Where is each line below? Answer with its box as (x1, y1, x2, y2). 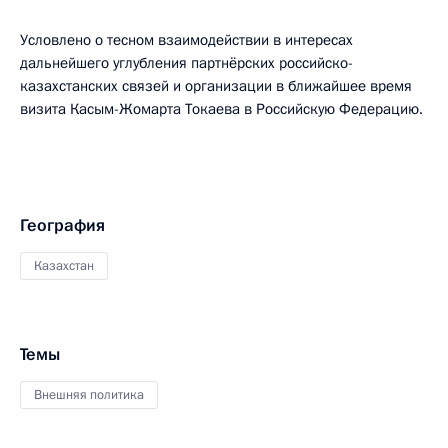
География (20, 214, 105, 237)
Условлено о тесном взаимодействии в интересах (20, 30, 353, 50)
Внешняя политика (34, 386, 144, 404)
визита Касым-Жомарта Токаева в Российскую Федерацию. (20, 99, 423, 119)
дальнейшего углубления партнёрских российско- (20, 53, 353, 73)
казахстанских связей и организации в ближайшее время (20, 76, 412, 96)
